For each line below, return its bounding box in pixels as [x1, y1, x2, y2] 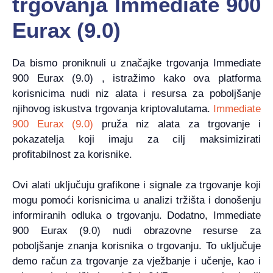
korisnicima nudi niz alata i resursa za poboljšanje [12, 87, 261, 99]
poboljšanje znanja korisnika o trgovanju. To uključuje [12, 240, 261, 252]
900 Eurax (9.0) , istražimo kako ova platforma [12, 72, 261, 84]
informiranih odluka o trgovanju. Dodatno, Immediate [12, 210, 261, 222]
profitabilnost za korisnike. [12, 148, 132, 160]
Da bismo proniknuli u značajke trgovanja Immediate [12, 57, 261, 69]
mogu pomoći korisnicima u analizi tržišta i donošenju [12, 194, 261, 207]
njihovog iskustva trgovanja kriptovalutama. [12, 102, 213, 115]
